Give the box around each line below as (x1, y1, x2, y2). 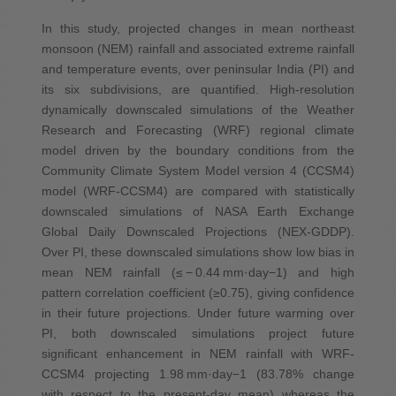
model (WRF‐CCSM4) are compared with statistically (41, 183, 355, 198)
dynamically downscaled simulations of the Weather (41, 102, 355, 117)
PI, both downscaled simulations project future (41, 325, 355, 340)
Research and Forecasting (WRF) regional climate (41, 122, 355, 137)
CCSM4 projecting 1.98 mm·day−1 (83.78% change (41, 366, 355, 381)
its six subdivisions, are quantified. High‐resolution (41, 81, 355, 96)
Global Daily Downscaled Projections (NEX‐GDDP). (41, 224, 355, 239)
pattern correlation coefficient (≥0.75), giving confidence (41, 285, 355, 300)
